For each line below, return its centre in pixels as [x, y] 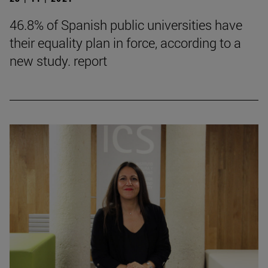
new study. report [58, 61]
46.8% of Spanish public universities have [126, 25]
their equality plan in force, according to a [125, 43]
